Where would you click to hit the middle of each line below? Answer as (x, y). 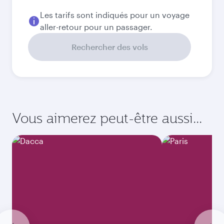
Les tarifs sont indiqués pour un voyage (115, 15)
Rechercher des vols (109, 47)
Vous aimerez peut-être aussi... (107, 118)
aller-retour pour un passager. (96, 27)
